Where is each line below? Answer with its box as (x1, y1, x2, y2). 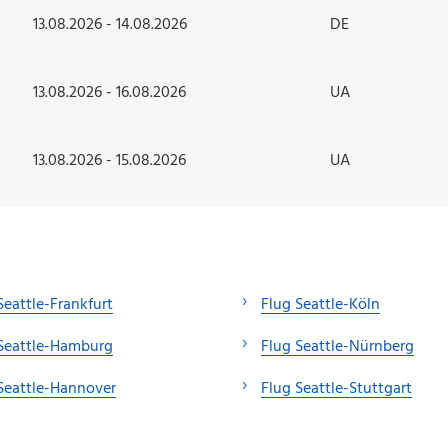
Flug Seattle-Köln (261, 291, 380, 318)
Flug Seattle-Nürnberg (261, 333, 414, 360)
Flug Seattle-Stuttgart (261, 375, 412, 402)
